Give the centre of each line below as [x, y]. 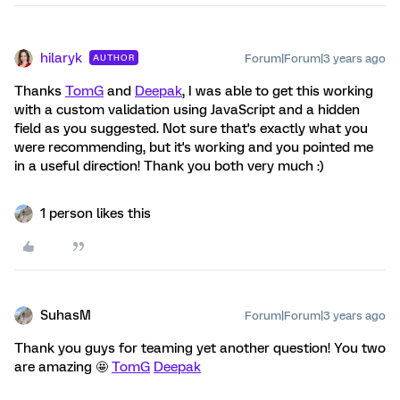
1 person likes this [96, 213]
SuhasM [66, 315]
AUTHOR [114, 58]
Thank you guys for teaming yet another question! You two [200, 348]
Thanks [40, 91]
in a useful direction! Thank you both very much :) [169, 166]
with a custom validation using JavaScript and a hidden [187, 110]
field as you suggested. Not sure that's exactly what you [191, 129]
